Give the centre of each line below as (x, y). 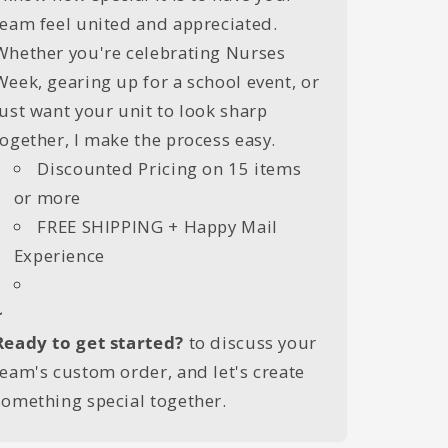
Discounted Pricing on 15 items (169, 169)
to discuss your (250, 343)
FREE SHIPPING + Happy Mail (157, 227)
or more (47, 198)
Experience (59, 256)
